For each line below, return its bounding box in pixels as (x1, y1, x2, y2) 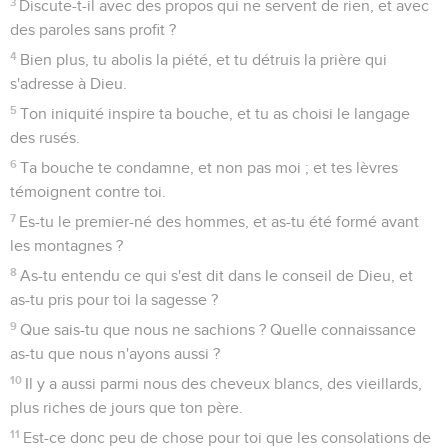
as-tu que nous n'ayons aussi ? (10, 345, 220, 362)
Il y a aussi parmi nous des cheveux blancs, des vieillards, (25, 375, 423, 392)
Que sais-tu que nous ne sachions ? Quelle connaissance (20, 321, 417, 338)
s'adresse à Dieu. (10, 75, 127, 92)
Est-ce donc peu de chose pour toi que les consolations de (23, 429, 432, 446)
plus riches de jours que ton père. (10, 399, 243, 416)
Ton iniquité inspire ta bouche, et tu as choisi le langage (20, 105, 411, 122)
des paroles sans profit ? (10, 21, 176, 38)
